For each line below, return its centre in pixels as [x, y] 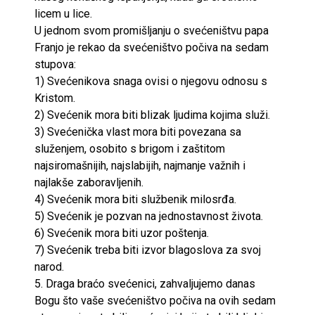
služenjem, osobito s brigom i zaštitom [130, 148]
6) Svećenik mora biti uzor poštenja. [122, 233]
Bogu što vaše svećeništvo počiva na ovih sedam [155, 300]
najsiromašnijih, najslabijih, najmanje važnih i [140, 165]
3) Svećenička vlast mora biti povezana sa [138, 131]
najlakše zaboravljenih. [89, 182]
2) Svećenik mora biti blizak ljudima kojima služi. [152, 115]
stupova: [55, 64]
